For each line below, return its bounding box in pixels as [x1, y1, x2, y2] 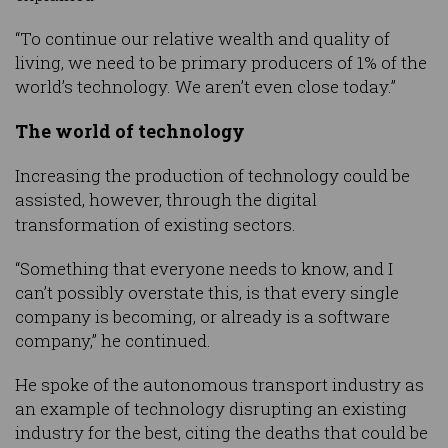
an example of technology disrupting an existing [15, 397, 407, 421]
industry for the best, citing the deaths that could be [15, 421, 428, 445]
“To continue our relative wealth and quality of [15, 27, 390, 51]
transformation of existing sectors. [15, 213, 296, 237]
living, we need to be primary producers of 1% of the [15, 51, 427, 75]
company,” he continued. [15, 329, 211, 353]
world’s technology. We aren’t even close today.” [15, 75, 396, 99]
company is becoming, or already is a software [15, 305, 390, 329]
